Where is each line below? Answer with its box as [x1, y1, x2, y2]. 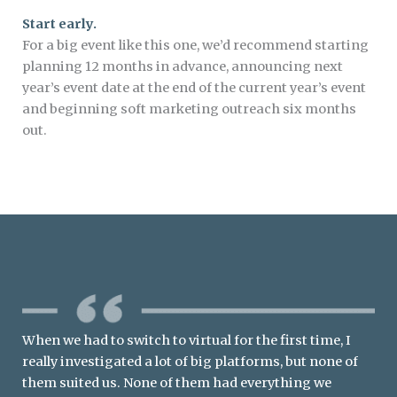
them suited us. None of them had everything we [22, 375, 331, 392]
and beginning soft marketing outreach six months [22, 100, 356, 117]
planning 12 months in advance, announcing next [22, 58, 343, 74]
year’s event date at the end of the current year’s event [22, 79, 366, 96]
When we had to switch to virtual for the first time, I [22, 332, 351, 349]
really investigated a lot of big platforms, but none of [22, 354, 358, 370]
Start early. [22, 15, 97, 32]
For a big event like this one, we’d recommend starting [22, 36, 369, 53]
